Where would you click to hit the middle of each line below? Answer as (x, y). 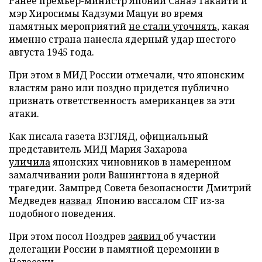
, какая (233, 26)
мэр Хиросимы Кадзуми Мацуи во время (106, 13)
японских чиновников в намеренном (141, 162)
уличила (30, 162)
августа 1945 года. (51, 52)
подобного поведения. (62, 213)
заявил (146, 236)
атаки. (24, 113)
